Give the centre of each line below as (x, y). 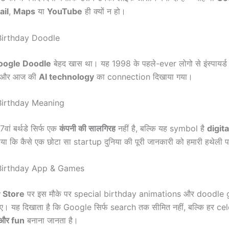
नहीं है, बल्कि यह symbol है (161, 129)
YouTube (65, 12)
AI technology (66, 76)
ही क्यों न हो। (104, 12)
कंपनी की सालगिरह (87, 129)
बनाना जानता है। (51, 220)
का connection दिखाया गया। (143, 76)
